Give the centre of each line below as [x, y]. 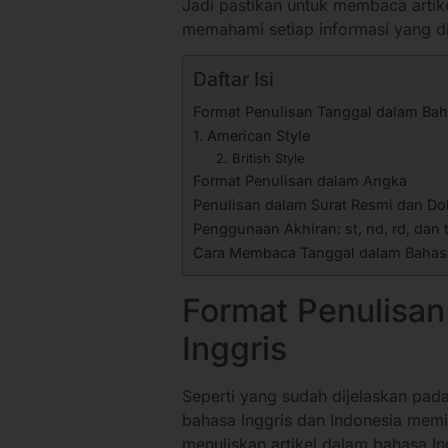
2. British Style [260, 158]
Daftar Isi [233, 79]
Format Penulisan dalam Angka [300, 180]
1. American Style [251, 135]
